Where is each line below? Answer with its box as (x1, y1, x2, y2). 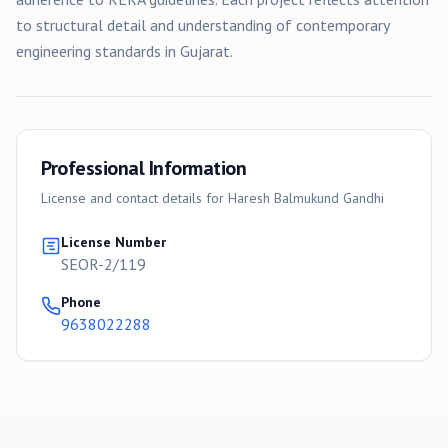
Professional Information (41, 155, 246, 181)
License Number (61, 233, 166, 251)
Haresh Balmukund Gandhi (228, 189, 384, 207)
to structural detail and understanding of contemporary (16, 15, 389, 35)
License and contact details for (41, 189, 228, 207)
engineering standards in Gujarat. (16, 41, 233, 61)
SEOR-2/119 (61, 254, 146, 274)
